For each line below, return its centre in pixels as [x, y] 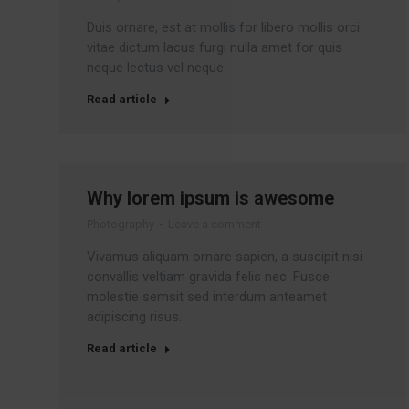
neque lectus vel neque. [156, 68]
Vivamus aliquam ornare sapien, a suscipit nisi [224, 257]
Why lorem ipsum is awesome [210, 198]
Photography [120, 224]
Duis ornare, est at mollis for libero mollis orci [223, 27]
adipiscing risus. [134, 317]
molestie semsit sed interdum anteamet [206, 297]
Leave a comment [214, 224]
